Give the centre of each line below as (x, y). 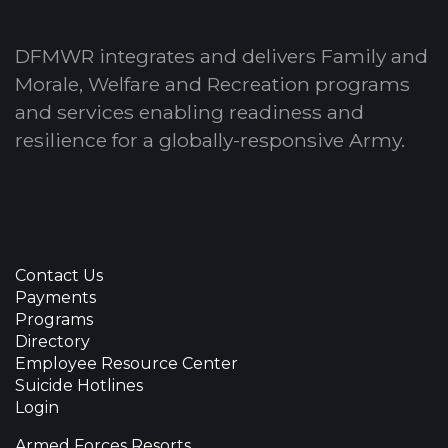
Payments (55, 298)
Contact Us (59, 276)
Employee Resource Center (126, 364)
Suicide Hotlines (79, 386)
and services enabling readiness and (189, 112)
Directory (52, 342)
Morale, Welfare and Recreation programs (212, 84)
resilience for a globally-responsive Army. (210, 140)
